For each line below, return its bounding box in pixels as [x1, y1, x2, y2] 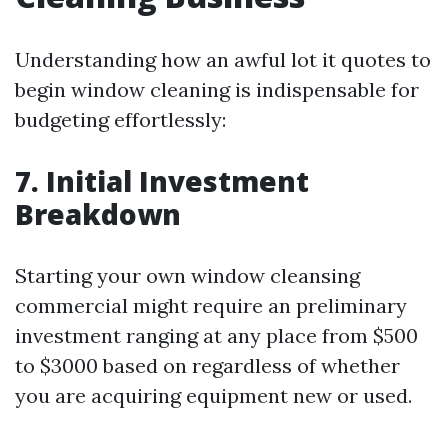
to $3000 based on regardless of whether [15, 353, 400, 378]
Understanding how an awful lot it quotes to [15, 47, 431, 72]
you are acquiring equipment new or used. [15, 383, 412, 408]
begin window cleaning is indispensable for [15, 77, 419, 102]
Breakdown [15, 195, 181, 233]
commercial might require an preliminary [15, 293, 407, 318]
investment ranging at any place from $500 [15, 323, 418, 348]
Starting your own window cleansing [15, 263, 360, 288]
